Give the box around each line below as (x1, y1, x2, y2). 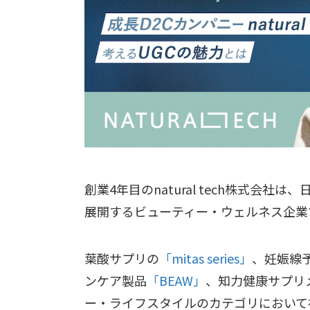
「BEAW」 (147, 271, 206, 289)
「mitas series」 (159, 248, 252, 267)
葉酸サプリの (84, 248, 159, 267)
